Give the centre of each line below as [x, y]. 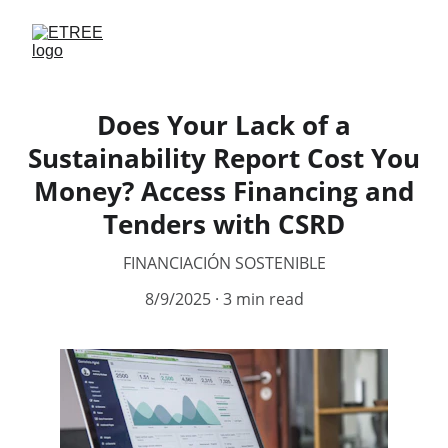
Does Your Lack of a [224, 125]
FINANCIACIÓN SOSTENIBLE [224, 263]
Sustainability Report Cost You [224, 158]
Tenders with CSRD [224, 224]
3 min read [263, 299]
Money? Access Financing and [224, 191]
